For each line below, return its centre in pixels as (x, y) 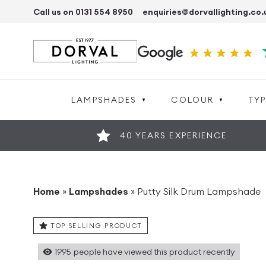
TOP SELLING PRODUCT (96, 226)
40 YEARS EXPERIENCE (173, 135)
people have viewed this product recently (154, 252)
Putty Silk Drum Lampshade (199, 191)
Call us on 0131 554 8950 (83, 12)
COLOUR (193, 100)
